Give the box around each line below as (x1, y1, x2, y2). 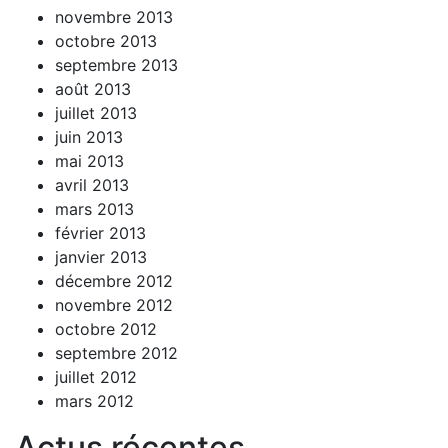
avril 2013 (55, 174, 129, 195)
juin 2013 (55, 126, 123, 147)
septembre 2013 (55, 54, 178, 75)
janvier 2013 (55, 246, 147, 267)
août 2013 (55, 78, 131, 99)
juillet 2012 (55, 366, 137, 387)
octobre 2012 (55, 318, 157, 339)
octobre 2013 (55, 30, 157, 51)
